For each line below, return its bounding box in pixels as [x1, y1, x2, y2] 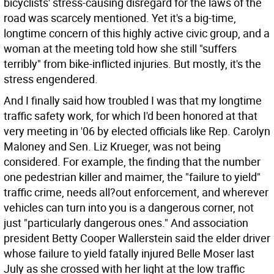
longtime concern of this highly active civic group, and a [4, 26, 270, 41]
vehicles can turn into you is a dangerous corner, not [4, 200, 254, 215]
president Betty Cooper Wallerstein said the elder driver [4, 231, 270, 246]
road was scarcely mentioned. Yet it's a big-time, [4, 10, 236, 26]
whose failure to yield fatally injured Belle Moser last [4, 246, 254, 261]
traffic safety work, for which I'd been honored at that [4, 108, 257, 124]
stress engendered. [4, 72, 98, 87]
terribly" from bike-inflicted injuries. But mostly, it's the [4, 56, 261, 72]
